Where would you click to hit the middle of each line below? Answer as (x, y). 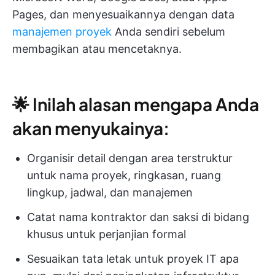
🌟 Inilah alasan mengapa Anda (136, 104)
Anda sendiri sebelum (168, 32)
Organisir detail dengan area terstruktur (130, 158)
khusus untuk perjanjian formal (107, 234)
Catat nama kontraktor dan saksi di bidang (138, 217)
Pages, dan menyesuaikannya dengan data (123, 15)
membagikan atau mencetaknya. (97, 49)
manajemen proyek (62, 32)
